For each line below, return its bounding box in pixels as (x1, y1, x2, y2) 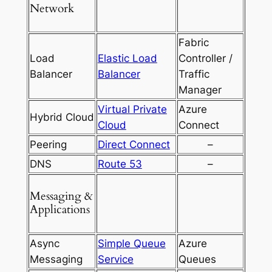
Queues (178, 253, 216, 265)
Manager (178, 83, 222, 96)
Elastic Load (97, 52, 157, 64)
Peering (29, 138, 67, 151)
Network (29, 1, 74, 17)
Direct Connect (97, 138, 170, 151)
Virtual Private (97, 103, 167, 115)
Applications (29, 202, 90, 218)
